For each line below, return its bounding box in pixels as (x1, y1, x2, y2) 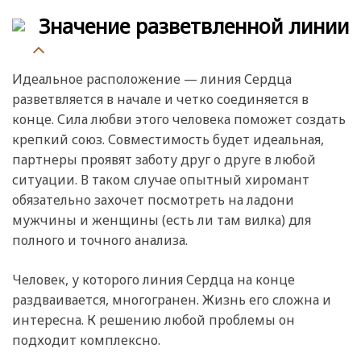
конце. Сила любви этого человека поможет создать (12, 110, 346, 128)
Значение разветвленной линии (39, 11, 349, 39)
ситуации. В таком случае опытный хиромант (12, 170, 309, 189)
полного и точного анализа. (12, 230, 188, 249)
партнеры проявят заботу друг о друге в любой (12, 150, 316, 168)
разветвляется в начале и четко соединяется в (12, 89, 309, 108)
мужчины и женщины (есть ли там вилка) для (12, 210, 311, 229)
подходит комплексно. (12, 330, 160, 349)
